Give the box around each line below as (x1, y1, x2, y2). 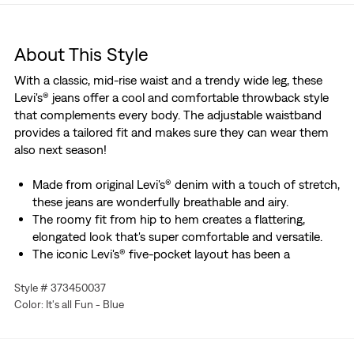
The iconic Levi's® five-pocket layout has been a (32, 247, 290, 262)
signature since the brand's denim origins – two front (32, 264, 317, 279)
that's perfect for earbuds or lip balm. (32, 299, 232, 314)
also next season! (13, 142, 107, 157)
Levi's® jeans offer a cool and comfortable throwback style (13, 90, 329, 105)
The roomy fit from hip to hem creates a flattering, (32, 212, 305, 227)
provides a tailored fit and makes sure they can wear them (13, 125, 329, 140)
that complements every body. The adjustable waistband (13, 107, 322, 122)
